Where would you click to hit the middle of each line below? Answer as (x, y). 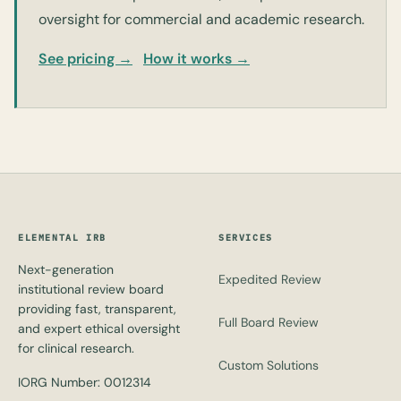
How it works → (196, 59)
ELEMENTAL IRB (62, 238)
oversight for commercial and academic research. (201, 19)
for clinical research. (76, 348)
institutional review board (91, 289)
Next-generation (66, 269)
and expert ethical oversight (99, 328)
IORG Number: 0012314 (85, 382)
